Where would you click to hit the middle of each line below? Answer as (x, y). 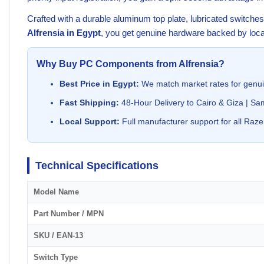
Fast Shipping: (89, 102)
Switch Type (56, 258)
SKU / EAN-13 (58, 236)
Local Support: (89, 121)
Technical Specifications (97, 166)
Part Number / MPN (69, 214)
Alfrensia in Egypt (64, 33)
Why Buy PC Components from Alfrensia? (131, 64)
